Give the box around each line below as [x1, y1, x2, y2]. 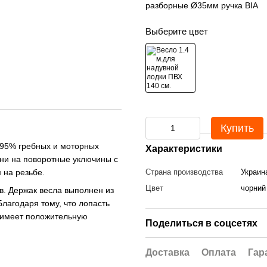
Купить [221, 122, 254, 134]
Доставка [145, 247, 190, 257]
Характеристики [145, 144, 222, 154]
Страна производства [145, 167, 223, 176]
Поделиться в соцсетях [145, 218, 257, 228]
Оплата [201, 247, 236, 257]
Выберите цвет [145, 26, 208, 36]
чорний [241, 184, 266, 193]
